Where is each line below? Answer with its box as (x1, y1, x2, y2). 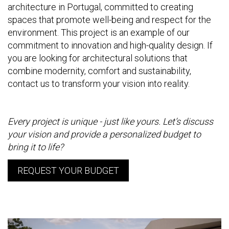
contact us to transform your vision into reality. (8, 78, 190, 89)
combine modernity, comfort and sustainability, (8, 65, 191, 76)
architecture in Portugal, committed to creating (8, 2, 193, 12)
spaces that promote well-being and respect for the (8, 14, 211, 25)
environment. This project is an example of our (8, 27, 190, 38)
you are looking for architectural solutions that (8, 53, 188, 63)
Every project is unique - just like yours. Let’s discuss (8, 116, 213, 127)
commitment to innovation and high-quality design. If (8, 40, 213, 51)
